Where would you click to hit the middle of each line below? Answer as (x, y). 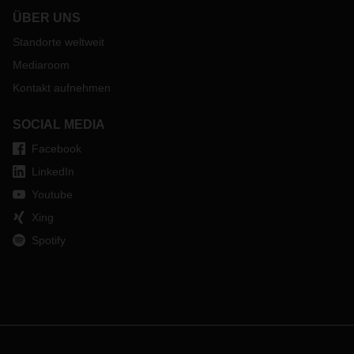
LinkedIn (53, 171)
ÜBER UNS (47, 18)
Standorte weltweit (58, 42)
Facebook (56, 149)
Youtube (52, 194)
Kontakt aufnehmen (62, 88)
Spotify (49, 240)
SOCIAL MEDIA (59, 124)
